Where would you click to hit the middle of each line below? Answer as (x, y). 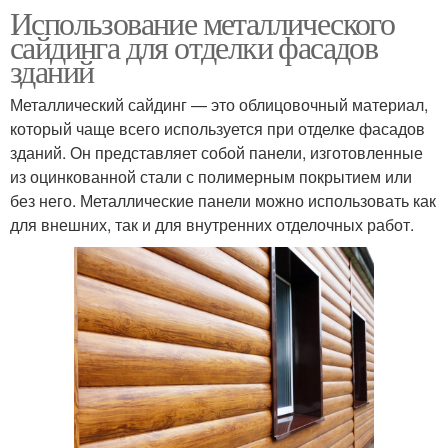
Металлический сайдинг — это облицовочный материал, (219, 105)
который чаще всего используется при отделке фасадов (217, 129)
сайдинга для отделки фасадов (194, 47)
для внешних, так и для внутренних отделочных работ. (212, 225)
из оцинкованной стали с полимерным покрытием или (211, 177)
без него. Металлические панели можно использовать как (223, 201)
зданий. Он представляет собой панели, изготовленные (216, 153)
